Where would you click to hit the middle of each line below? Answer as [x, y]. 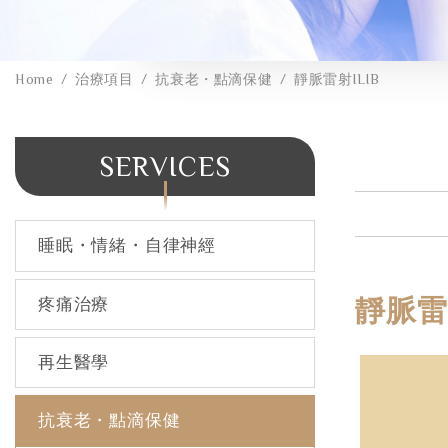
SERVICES [165, 166]
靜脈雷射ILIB [337, 79]
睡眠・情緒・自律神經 [127, 246]
